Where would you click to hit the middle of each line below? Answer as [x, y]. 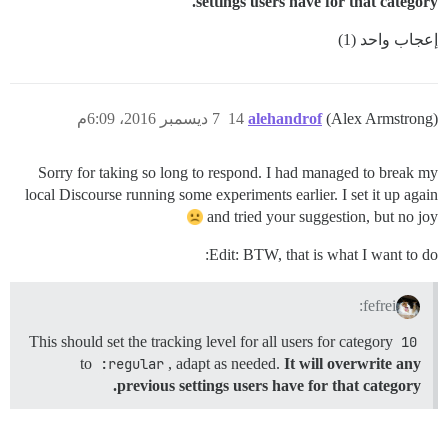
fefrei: [380, 306]
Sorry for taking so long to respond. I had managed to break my [238, 173]
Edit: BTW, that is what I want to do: [323, 255]
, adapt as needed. [226, 364]
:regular [132, 364]
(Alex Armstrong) [382, 119]
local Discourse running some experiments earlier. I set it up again [231, 195]
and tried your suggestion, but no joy [322, 217]
